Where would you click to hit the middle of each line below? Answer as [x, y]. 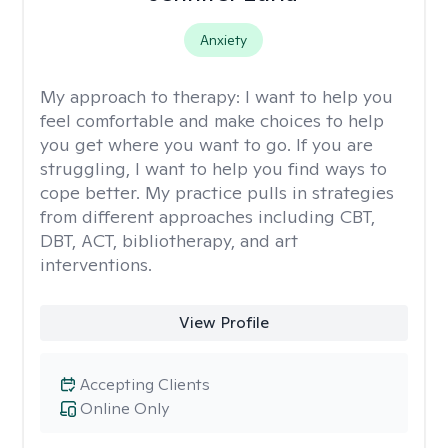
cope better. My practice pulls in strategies [217, 192]
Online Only [124, 408]
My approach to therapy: [142, 96]
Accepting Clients [145, 384]
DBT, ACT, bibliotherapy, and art [169, 240]
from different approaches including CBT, [207, 216]
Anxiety [224, 40]
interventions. [96, 264]
